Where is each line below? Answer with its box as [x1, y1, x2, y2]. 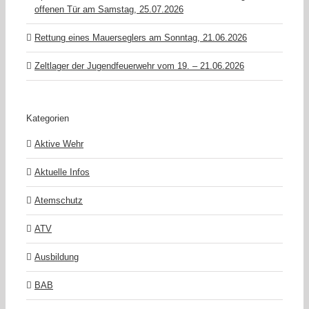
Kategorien [26, 112, 69, 123]
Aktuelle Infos [34, 167, 90, 178]
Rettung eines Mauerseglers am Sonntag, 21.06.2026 [34, 32, 247, 43]
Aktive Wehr [34, 139, 83, 150]
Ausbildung [34, 252, 79, 263]
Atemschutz [34, 195, 83, 206]
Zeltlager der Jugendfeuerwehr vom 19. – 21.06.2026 [34, 60, 244, 71]
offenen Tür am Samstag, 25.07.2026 [34, 3, 183, 14]
